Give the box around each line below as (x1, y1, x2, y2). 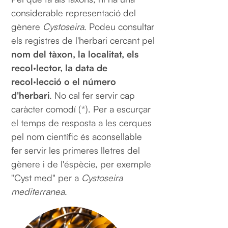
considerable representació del (11, 7, 136, 18)
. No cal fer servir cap (49, 89, 135, 101)
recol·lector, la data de (11, 62, 108, 73)
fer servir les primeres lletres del (11, 144, 140, 156)
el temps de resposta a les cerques (11, 117, 152, 128)
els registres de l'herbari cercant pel (11, 34, 155, 46)
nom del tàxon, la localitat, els (11, 48, 139, 60)
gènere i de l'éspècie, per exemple (11, 158, 152, 169)
